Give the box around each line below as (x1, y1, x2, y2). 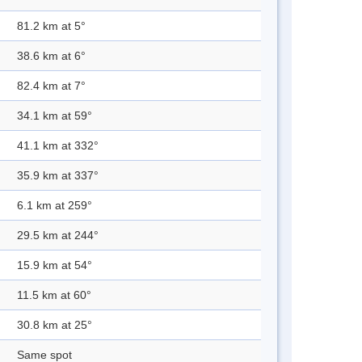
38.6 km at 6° (17, 49, 86, 63)
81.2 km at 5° (17, 19, 86, 33)
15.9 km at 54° (17, 259, 92, 272)
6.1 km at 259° (17, 199, 92, 213)
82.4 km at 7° (17, 79, 86, 93)
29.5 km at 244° (17, 229, 99, 242)
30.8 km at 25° (17, 318, 92, 332)
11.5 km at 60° (17, 288, 91, 302)
